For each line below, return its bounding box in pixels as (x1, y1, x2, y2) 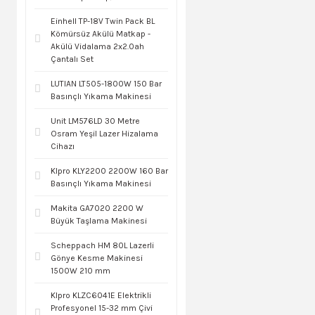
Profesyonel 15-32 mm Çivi (51, 303, 153, 314)
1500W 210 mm (51, 266, 110, 276)
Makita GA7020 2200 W (51, 203, 143, 214)
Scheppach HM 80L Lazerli (51, 240, 154, 251)
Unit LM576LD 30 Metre (51, 116, 140, 127)
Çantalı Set (51, 54, 94, 65)
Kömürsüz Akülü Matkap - (51, 29, 150, 39)
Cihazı (51, 141, 75, 152)
